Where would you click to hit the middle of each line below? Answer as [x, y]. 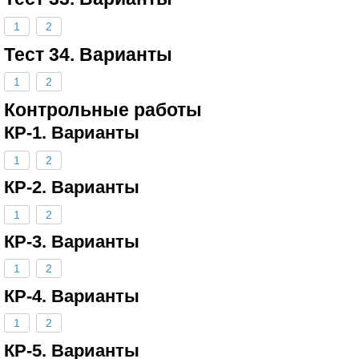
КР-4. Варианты [72, 296]
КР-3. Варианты [72, 242]
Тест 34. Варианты [88, 54]
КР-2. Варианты [72, 188]
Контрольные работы [103, 110]
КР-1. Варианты [72, 133]
